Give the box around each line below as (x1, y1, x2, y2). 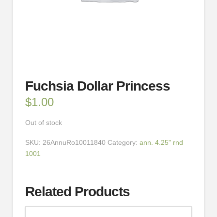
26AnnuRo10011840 (42, 138, 106, 146)
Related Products (25, 184, 130, 199)
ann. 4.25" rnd (139, 138, 183, 146)
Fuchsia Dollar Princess (25, 78, 170, 94)
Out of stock (25, 118, 62, 126)
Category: (107, 138, 139, 146)
